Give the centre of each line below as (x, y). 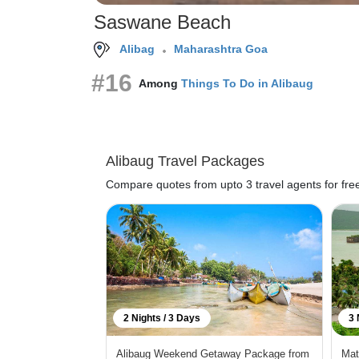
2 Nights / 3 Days (162, 319)
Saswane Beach (162, 22)
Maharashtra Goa (221, 48)
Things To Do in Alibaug (247, 83)
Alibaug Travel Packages (185, 161)
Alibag (137, 48)
